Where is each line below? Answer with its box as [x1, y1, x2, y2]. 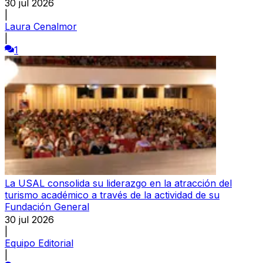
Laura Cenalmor [5, 20, 77, 32]
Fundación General [5, 200, 89, 213]
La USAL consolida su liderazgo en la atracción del [5, 177, 232, 189]
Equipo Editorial [5, 237, 73, 249]
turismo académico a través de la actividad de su [5, 188, 220, 201]
